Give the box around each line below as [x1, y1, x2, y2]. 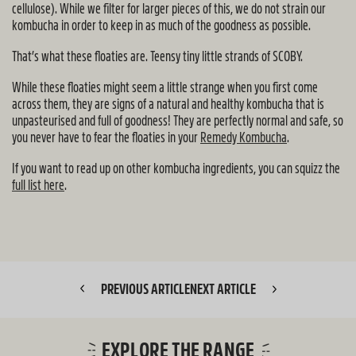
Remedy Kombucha [200, 130, 287, 145]
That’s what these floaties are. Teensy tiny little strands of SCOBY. [12, 49, 303, 64]
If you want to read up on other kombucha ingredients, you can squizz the [12, 161, 340, 176]
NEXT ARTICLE [189, 282, 258, 296]
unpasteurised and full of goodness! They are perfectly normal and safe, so [12, 114, 343, 128]
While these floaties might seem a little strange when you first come [12, 80, 318, 95]
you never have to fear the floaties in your [12, 130, 200, 145]
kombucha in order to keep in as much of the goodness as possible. [12, 18, 311, 33]
